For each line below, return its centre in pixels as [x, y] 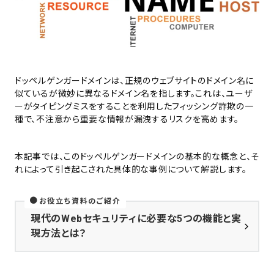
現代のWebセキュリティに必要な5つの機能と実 [136, 218]
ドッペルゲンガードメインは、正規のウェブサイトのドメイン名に [134, 80]
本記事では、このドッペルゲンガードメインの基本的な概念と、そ [137, 156]
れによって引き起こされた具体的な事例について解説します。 [131, 169]
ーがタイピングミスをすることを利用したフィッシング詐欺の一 [134, 106]
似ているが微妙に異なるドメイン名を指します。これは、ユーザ [134, 93]
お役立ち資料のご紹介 [80, 201]
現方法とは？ [59, 233]
